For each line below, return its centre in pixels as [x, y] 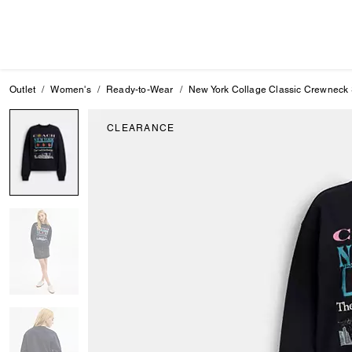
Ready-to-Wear [140, 90]
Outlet [23, 90]
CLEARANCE [141, 128]
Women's [71, 90]
